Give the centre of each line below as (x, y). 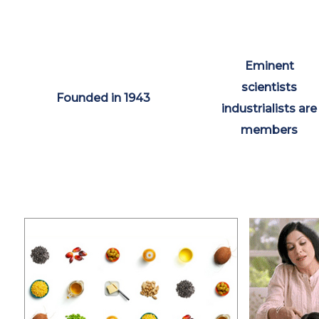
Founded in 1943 (104, 98)
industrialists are (270, 108)
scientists (270, 87)
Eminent (269, 66)
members (270, 130)
